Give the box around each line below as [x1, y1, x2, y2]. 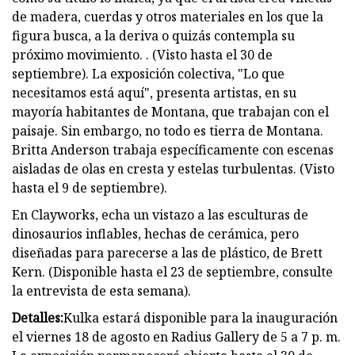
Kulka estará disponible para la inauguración [63, 308, 338, 326]
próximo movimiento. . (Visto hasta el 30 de [12, 45, 273, 63]
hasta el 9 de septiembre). [12, 178, 167, 197]
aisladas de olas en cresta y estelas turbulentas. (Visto [12, 159, 334, 177]
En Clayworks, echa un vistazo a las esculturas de [12, 205, 308, 223]
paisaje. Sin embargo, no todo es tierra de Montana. [12, 121, 323, 139]
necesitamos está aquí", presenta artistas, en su [12, 83, 296, 101]
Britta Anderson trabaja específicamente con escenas [12, 140, 334, 158]
